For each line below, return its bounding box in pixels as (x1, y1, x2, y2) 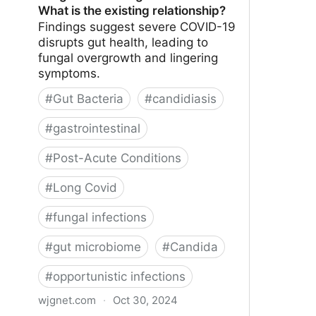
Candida (170, 239, 218, 254)
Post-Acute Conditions (53, 150, 181, 165)
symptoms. (38, 66, 100, 80)
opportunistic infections (53, 269, 186, 284)
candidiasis (152, 91, 217, 106)
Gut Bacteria (53, 91, 123, 106)
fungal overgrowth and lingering (38, 50, 218, 65)
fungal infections (53, 209, 147, 224)
